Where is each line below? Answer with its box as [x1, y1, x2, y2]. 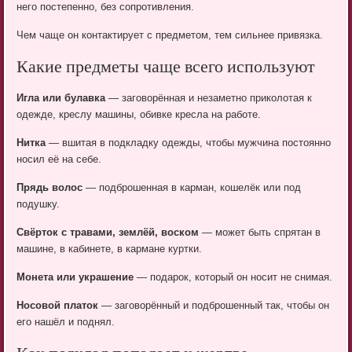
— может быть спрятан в [199, 226, 321, 239]
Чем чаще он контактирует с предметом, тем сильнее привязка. [16, 29, 324, 42]
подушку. [16, 198, 60, 211]
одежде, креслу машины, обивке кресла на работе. [16, 108, 262, 121]
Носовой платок [16, 299, 99, 312]
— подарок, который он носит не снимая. [134, 271, 333, 284]
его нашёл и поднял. [16, 316, 115, 328]
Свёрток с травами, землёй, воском [16, 226, 200, 239]
